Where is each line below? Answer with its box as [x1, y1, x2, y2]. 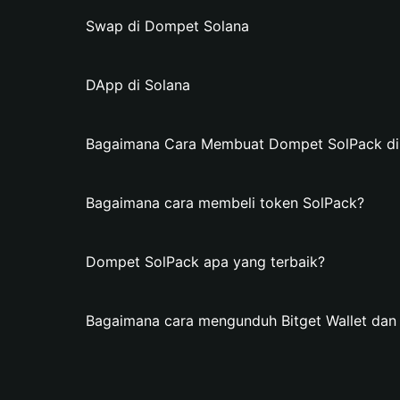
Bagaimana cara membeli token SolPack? [86, 194, 364, 212]
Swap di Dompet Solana [86, 17, 249, 35]
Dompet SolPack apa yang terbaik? [86, 253, 325, 271]
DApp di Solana [86, 76, 190, 94]
